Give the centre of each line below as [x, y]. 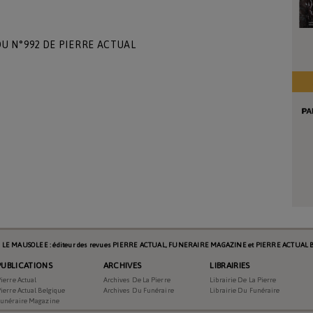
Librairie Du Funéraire [245, 290]
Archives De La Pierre [137, 279]
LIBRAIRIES [230, 265]
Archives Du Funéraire [138, 290]
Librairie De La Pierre [243, 279]
